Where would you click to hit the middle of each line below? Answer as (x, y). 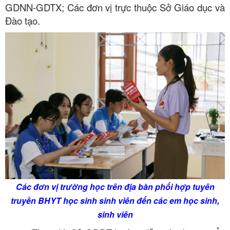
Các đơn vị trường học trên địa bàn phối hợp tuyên (115, 186)
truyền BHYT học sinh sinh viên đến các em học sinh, (115, 200)
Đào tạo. (23, 21)
